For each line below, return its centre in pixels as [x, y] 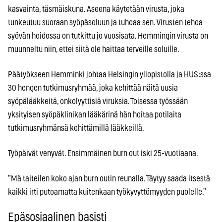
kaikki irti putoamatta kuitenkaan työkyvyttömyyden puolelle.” [107, 192]
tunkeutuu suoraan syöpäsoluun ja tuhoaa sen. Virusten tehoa [105, 22]
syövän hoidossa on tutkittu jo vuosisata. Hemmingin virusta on [108, 36]
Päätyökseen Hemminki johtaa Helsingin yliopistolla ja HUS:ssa [110, 74]
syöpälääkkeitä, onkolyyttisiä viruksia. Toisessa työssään [98, 101]
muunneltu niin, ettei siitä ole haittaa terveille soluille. [94, 49]
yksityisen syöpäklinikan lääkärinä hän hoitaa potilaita [95, 114]
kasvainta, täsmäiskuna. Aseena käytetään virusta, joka [96, 9]
